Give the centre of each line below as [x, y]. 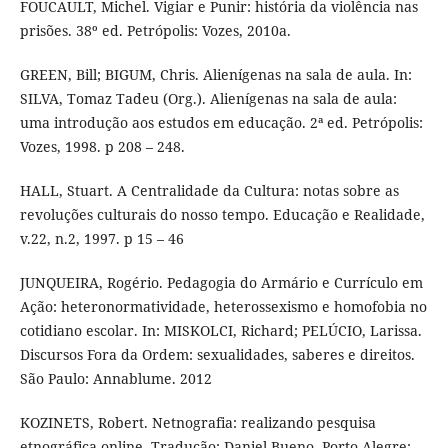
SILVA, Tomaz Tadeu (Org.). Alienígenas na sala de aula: [208, 98]
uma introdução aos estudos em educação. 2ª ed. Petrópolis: [221, 122]
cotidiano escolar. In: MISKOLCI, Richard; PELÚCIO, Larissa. [220, 330]
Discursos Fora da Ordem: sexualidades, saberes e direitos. [217, 354]
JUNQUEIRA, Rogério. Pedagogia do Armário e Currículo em [221, 282]
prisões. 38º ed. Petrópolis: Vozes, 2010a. [155, 30]
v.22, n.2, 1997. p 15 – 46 [101, 238]
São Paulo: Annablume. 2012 [115, 378]
